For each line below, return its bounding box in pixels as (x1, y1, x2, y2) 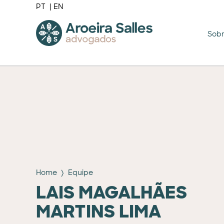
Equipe (67, 168, 93, 177)
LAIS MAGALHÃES (36, 181, 187, 204)
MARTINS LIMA (36, 200, 161, 223)
